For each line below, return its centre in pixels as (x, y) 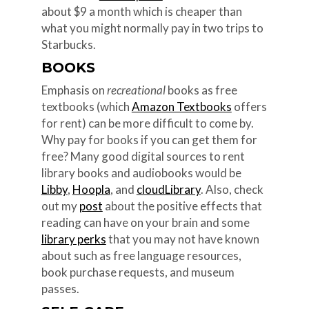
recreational (136, 90)
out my (60, 206)
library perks (73, 239)
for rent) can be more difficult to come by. (147, 123)
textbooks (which (86, 106)
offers (249, 106)
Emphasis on (74, 90)
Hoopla (91, 189)
